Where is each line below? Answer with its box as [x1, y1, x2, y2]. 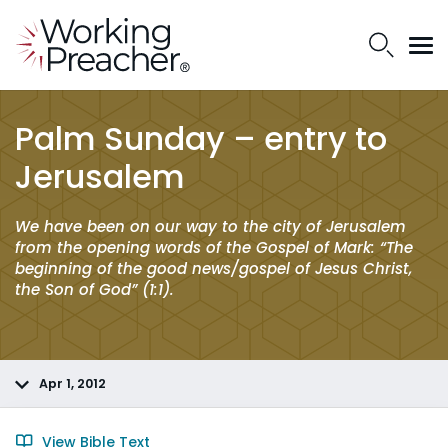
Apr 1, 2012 [39, 375, 106, 392]
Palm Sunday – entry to [15, 116, 387, 161]
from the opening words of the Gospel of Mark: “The [15, 237, 413, 258]
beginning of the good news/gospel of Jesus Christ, [15, 258, 412, 279]
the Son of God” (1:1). [15, 279, 174, 300]
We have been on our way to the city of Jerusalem [15, 216, 406, 237]
